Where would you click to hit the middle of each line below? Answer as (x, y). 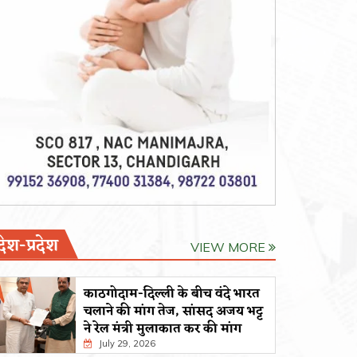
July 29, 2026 (126, 343)
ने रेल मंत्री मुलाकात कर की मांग (163, 329)
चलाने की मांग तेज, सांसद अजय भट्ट (173, 311)
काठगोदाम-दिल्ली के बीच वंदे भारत (172, 294)
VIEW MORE (229, 247)
